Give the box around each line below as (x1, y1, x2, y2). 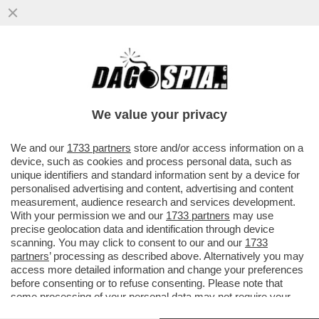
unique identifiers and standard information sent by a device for (11, 169, 300, 181)
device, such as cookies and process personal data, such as (11, 155, 292, 167)
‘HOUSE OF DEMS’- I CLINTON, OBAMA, (7, 63, 281, 80)
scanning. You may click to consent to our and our (11, 236, 245, 249)
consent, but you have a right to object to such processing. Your (11, 304, 305, 316)
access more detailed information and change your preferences (11, 263, 303, 276)
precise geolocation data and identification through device (11, 223, 274, 235)
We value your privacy (92, 108, 227, 122)
